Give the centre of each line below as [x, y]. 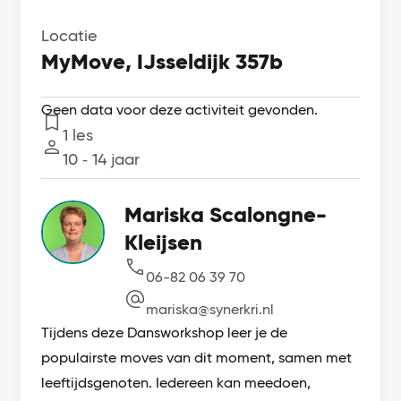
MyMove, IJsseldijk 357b [162, 62]
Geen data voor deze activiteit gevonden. [180, 110]
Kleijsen [163, 243]
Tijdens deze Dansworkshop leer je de [165, 333]
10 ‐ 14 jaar [102, 159]
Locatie [70, 36]
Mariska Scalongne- [225, 215]
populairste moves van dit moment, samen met [197, 358]
